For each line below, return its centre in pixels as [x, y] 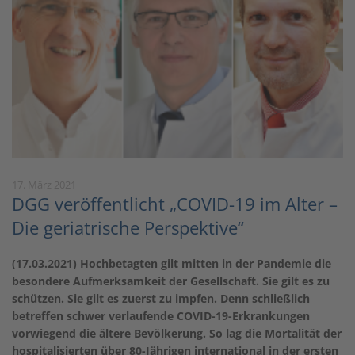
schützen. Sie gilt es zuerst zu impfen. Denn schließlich [161, 299]
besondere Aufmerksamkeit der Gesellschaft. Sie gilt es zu [171, 281]
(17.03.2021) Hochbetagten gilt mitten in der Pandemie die [172, 264]
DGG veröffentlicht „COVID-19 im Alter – [175, 204]
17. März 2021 [44, 185]
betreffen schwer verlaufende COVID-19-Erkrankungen [161, 316]
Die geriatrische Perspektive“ [128, 228]
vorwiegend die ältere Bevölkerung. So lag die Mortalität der [177, 334]
